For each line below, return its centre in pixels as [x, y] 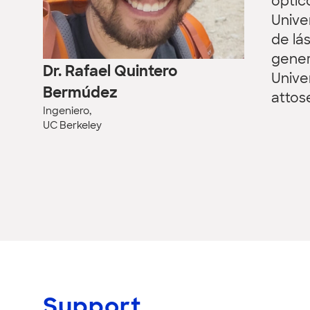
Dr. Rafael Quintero [110, 72]
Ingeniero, [67, 111]
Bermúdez [80, 93]
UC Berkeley [72, 126]
